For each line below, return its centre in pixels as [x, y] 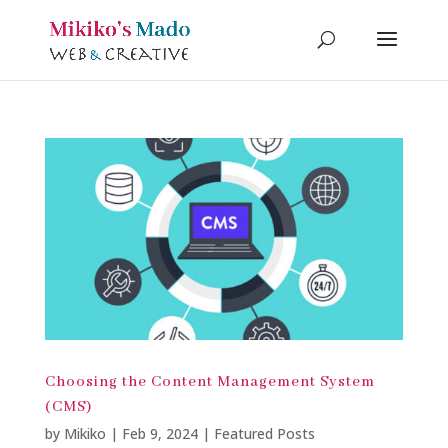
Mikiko [84, 433]
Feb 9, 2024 [159, 433]
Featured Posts [264, 433]
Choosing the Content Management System [209, 381]
